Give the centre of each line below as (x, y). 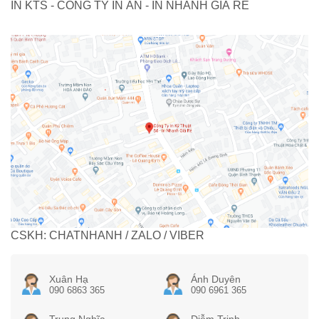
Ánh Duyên (215, 279)
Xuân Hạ (68, 279)
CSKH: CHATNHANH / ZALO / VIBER (108, 236)
